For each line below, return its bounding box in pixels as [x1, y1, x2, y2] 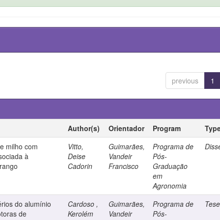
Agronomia [153, 181, 187, 191]
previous [171, 76, 198, 85]
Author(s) [68, 123, 100, 133]
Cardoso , [68, 199, 99, 209]
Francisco [109, 161, 139, 171]
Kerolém [68, 209, 94, 219]
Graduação [153, 161, 188, 171]
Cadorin [68, 161, 93, 171]
